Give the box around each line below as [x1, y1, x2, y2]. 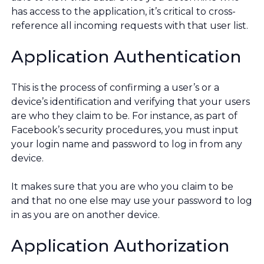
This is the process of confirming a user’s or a [11, 82, 219, 94]
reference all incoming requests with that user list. [11, 20, 248, 32]
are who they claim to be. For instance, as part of [11, 110, 237, 122]
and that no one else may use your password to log [11, 195, 252, 207]
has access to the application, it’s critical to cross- [11, 6, 236, 18]
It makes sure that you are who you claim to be [11, 181, 233, 193]
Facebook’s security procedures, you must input [11, 124, 239, 136]
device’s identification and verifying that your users [11, 96, 250, 108]
